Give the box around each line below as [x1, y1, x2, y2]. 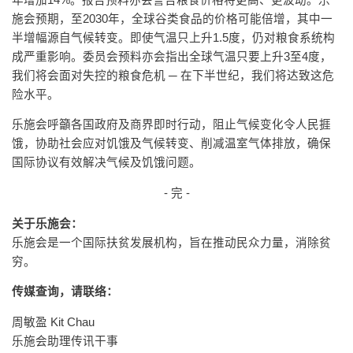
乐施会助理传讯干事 [12, 334, 118, 347]
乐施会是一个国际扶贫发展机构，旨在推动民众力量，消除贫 [12, 236, 331, 249]
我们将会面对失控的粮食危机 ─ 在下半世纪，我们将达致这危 [12, 69, 334, 82]
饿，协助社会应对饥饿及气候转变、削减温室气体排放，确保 [12, 137, 331, 150]
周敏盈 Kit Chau [12, 315, 95, 329]
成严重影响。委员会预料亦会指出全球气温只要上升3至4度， [12, 50, 332, 63]
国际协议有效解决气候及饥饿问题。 [12, 156, 204, 169]
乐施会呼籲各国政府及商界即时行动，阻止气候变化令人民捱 [12, 118, 331, 132]
